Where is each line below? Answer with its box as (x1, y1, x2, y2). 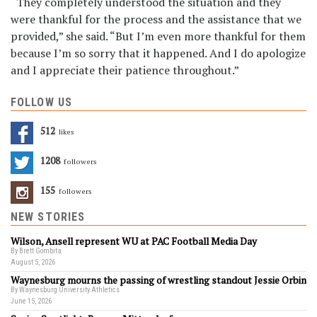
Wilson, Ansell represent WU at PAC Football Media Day (11, 235, 257, 248)
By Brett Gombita (11, 246, 62, 256)
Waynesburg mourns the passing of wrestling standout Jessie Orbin (11, 274, 306, 287)
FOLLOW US (11, 96, 72, 110)
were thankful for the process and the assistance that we (11, 11, 301, 28)
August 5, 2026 (11, 258, 55, 267)
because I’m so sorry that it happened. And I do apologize (11, 45, 306, 62)
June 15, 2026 (11, 296, 52, 306)
